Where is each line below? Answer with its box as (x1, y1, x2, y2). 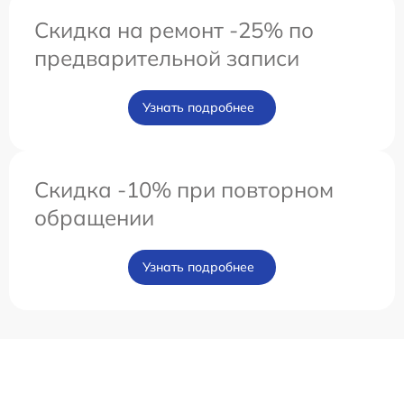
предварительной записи (34, 43, 299, 71)
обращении (34, 203, 154, 231)
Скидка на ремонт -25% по (34, 15, 314, 43)
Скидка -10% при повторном (34, 175, 334, 203)
